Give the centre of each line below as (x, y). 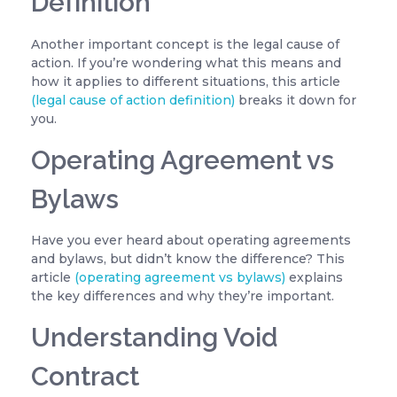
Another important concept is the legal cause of (185, 44)
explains (314, 278)
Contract (85, 377)
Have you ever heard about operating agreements (191, 241)
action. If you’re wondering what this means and (186, 62)
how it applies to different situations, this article (186, 81)
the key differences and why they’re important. (183, 296)
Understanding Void (155, 338)
